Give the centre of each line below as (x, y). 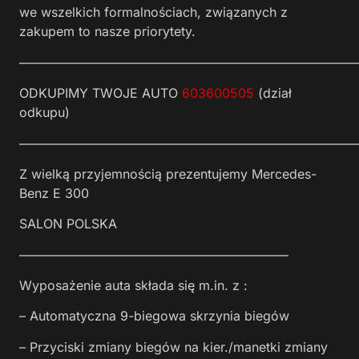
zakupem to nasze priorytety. (107, 32)
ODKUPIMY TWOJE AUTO (101, 93)
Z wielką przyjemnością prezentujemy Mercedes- (168, 173)
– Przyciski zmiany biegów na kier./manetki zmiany (173, 347)
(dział (273, 93)
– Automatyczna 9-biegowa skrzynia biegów (154, 316)
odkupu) (44, 113)
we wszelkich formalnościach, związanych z (153, 12)
